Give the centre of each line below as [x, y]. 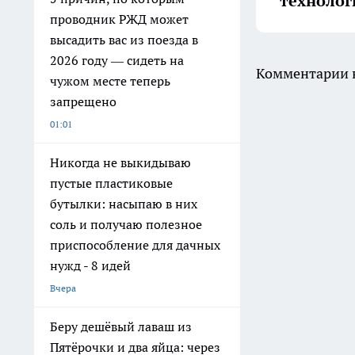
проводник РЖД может [119, 19]
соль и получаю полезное [126, 225]
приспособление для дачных [135, 245]
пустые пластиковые [111, 183]
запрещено [83, 102]
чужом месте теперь [110, 81]
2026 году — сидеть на [117, 61]
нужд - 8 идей [90, 266]
